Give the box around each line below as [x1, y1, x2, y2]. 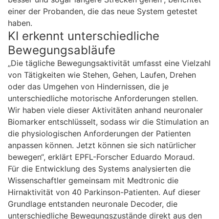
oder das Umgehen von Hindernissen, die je [8, 81, 169, 91]
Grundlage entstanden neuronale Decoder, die [8, 198, 177, 209]
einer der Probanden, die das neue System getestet [8, 6, 197, 16]
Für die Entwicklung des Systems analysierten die [8, 163, 191, 174]
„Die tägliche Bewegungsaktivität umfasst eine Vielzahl [8, 58, 211, 68]
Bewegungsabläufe [8, 43, 115, 57]
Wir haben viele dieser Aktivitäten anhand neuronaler [8, 105, 203, 115]
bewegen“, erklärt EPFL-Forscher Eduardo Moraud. [8, 152, 195, 162]
